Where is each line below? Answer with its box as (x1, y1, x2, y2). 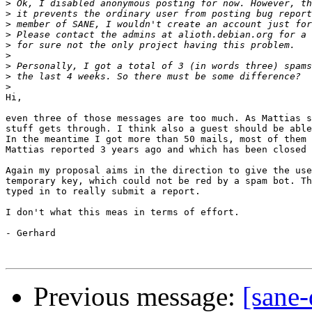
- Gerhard (6, 228, 56, 239)
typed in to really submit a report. (6, 186, 206, 197)
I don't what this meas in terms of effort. (6, 207, 240, 218)
